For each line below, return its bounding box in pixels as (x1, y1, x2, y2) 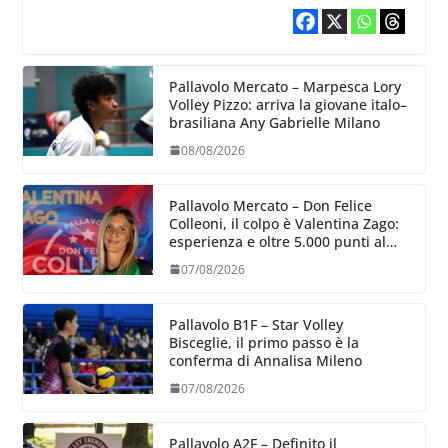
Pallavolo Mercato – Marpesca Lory (168, 76, 401, 96)
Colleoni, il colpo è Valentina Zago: (168, 213, 399, 233)
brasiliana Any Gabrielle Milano (168, 112, 380, 132)
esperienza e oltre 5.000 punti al (168, 231, 386, 251)
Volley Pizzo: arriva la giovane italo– (168, 94, 407, 114)
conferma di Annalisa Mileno (168, 350, 362, 370)
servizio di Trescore (168, 249, 299, 269)
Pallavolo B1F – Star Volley (168, 314, 343, 334)
